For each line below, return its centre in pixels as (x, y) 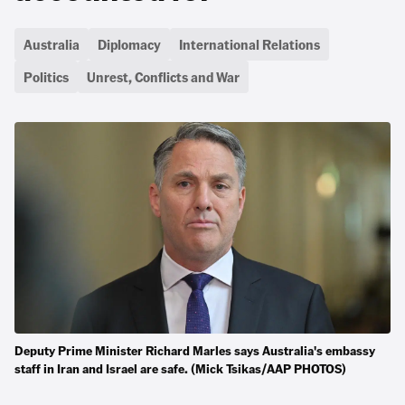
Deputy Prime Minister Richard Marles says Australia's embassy (195, 350)
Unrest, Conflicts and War (163, 76)
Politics (46, 76)
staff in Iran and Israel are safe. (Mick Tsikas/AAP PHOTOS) (180, 368)
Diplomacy (129, 44)
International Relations (250, 44)
